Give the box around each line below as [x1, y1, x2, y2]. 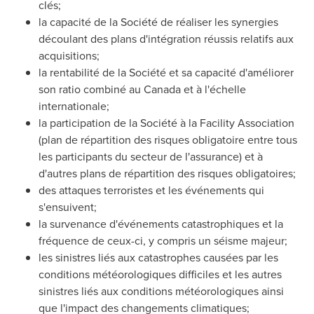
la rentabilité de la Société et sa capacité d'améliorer [39, 64, 294, 80]
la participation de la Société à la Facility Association [39, 115, 294, 130]
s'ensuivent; [39, 199, 97, 214]
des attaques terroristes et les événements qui [39, 182, 264, 198]
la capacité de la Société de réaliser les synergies [39, 14, 278, 29]
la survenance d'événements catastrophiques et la [39, 216, 283, 231]
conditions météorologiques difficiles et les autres [39, 266, 282, 282]
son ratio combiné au [39, 81, 144, 97]
